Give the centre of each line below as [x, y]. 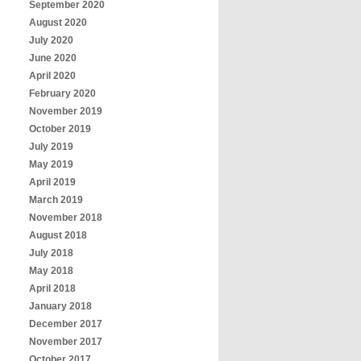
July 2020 [51, 40]
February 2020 [62, 93]
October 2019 [60, 129]
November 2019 [66, 111]
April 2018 [52, 288]
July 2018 [51, 253]
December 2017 [66, 324]
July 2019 [51, 147]
